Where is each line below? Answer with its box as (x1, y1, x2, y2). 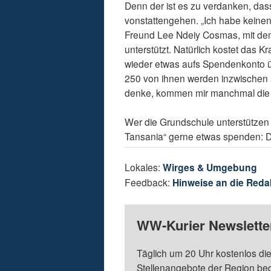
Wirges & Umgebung (163, 160, 258, 175)
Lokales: (125, 160, 163, 174)
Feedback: (125, 175, 173, 189)
